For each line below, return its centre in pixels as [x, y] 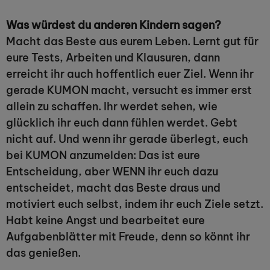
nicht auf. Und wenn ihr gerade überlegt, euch [127, 139]
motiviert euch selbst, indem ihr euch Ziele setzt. [135, 204]
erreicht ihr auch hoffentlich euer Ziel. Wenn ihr [130, 74]
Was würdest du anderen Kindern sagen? [114, 25]
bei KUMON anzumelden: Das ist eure [103, 155]
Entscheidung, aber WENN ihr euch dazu [112, 171]
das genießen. [43, 253]
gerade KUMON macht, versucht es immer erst [129, 90]
